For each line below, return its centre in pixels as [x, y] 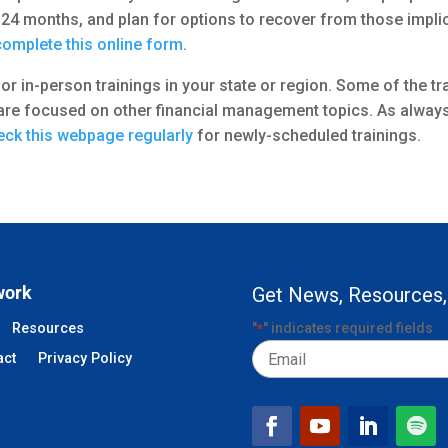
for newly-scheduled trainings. [307, 136]
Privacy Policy [85, 359]
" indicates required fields [348, 328]
